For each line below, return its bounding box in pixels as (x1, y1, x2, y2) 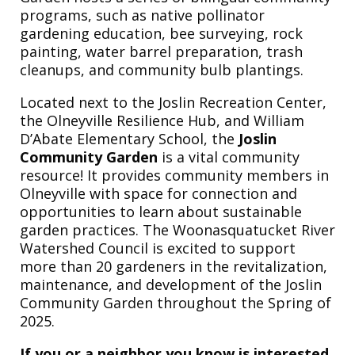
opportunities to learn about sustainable (20, 201, 302, 221)
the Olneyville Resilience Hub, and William (20, 110, 304, 130)
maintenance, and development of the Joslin (20, 274, 322, 294)
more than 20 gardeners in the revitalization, (20, 256, 327, 276)
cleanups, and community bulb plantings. (20, 59, 315, 79)
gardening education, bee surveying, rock (20, 23, 303, 43)
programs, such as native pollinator (20, 5, 265, 25)
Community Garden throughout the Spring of (20, 292, 331, 312)
